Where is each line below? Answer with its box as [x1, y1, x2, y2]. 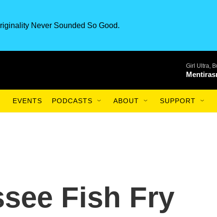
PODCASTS [52, 97, 93, 105]
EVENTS [13, 97, 42, 105]
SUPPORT [160, 97, 196, 105]
